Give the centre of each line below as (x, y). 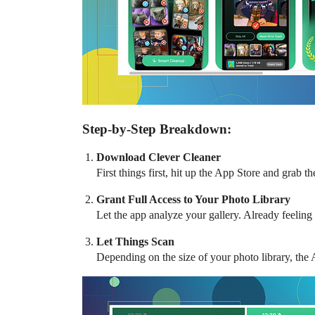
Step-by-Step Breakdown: (157, 129)
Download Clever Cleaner (159, 157)
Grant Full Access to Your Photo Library (193, 199)
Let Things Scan (135, 242)
